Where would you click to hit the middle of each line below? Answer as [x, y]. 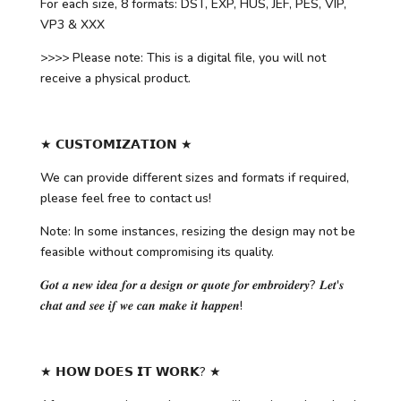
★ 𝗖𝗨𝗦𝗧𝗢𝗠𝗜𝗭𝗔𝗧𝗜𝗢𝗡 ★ [116, 145]
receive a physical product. [115, 79]
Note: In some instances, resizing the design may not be [197, 232]
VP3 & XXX [72, 25]
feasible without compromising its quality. [157, 252]
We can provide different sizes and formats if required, [194, 178]
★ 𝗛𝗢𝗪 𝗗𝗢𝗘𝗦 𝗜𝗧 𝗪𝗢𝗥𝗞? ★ [130, 372]
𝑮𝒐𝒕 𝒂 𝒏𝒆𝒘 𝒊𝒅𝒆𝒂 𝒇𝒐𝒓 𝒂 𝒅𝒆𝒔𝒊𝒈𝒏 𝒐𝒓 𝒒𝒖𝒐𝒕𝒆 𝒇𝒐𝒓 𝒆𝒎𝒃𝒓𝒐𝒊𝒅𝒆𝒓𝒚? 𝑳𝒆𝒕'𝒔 [192, 286]
